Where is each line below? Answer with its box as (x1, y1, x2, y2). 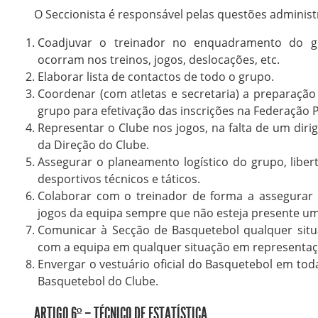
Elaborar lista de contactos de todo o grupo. (37, 69, 274, 85)
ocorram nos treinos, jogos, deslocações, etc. (37, 52, 280, 68)
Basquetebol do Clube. (37, 273, 158, 290)
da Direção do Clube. (37, 137, 149, 153)
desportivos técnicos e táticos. (37, 171, 200, 187)
